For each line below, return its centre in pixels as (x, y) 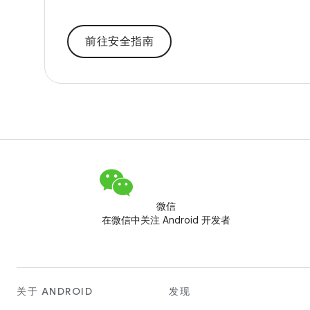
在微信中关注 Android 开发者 (166, 220)
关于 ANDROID (55, 291)
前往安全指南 (119, 41)
